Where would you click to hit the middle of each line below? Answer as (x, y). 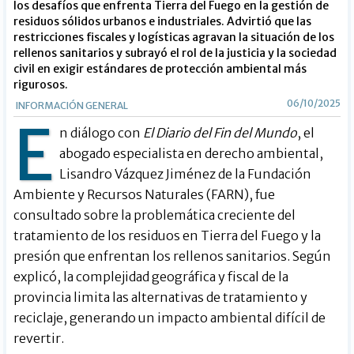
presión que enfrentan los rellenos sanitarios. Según (173, 256)
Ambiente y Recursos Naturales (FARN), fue (145, 194)
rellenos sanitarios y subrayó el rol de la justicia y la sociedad (175, 53)
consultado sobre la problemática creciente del (155, 215)
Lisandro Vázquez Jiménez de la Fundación (186, 173)
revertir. (39, 338)
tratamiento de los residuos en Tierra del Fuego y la (168, 235)
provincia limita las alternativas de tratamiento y (161, 297)
